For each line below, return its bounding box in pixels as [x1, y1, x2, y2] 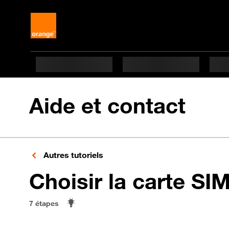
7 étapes [29, 198, 59, 208]
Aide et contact [29, 93, 186, 119]
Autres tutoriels [41, 150, 103, 160]
